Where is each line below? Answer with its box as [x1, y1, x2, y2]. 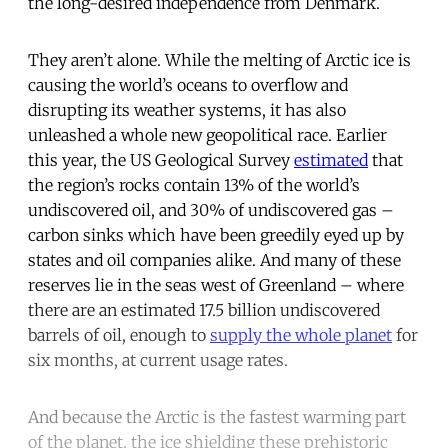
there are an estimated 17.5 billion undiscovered [28, 300, 380, 321]
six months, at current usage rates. [28, 350, 288, 371]
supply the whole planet [210, 325, 392, 346]
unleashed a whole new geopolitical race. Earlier [28, 125, 387, 146]
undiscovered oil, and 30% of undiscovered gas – [28, 200, 394, 221]
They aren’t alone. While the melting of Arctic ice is [28, 50, 411, 71]
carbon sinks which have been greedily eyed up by [28, 225, 404, 246]
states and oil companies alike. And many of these [28, 250, 401, 271]
